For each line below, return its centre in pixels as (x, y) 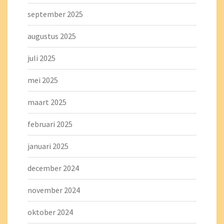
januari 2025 (48, 146)
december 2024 (53, 168)
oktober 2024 (50, 212)
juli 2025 (41, 58)
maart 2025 (47, 102)
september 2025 (55, 14)
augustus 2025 (52, 36)
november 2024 (54, 190)
